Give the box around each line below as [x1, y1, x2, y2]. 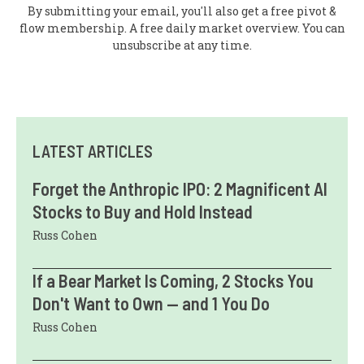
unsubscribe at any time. [112, 37, 252, 54]
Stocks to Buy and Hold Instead [32, 201, 253, 223]
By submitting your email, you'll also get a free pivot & [28, 3, 336, 19]
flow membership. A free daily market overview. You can [19, 20, 345, 37]
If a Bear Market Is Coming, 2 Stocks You [32, 270, 314, 292]
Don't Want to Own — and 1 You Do [32, 292, 270, 314]
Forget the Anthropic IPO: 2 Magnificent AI [32, 178, 327, 200]
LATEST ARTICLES [32, 141, 153, 162]
